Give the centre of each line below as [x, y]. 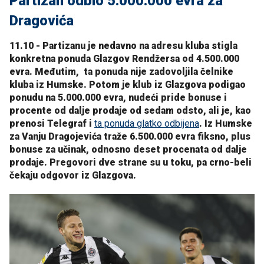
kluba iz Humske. [48, 85]
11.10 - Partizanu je [54, 46]
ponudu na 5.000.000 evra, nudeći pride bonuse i [118, 98]
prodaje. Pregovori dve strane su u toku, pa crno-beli [131, 163]
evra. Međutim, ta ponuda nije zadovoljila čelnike [121, 72]
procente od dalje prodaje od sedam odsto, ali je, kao [130, 111]
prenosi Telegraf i [52, 124]
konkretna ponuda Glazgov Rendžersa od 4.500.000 [124, 59]
